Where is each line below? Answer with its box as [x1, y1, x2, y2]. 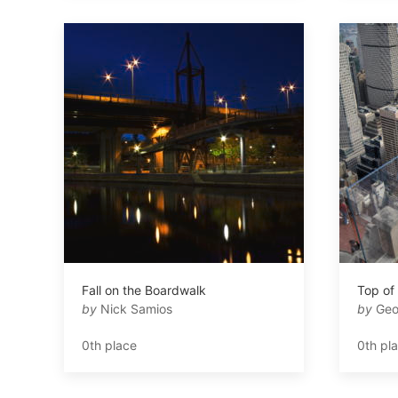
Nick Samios [97, 300, 172, 316]
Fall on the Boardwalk [82, 282, 206, 298]
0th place [82, 337, 137, 353]
